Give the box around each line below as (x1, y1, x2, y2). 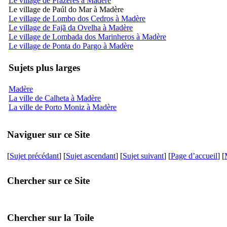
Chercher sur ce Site (7, 175, 90, 186)
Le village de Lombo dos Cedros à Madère (9, 14, 145, 23)
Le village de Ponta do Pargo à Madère (9, 41, 133, 50)
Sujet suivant (123, 152, 164, 160)
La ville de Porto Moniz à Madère (9, 102, 117, 111)
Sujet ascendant (66, 152, 116, 160)
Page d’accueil (171, 152, 217, 160)
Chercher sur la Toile (7, 212, 94, 223)
